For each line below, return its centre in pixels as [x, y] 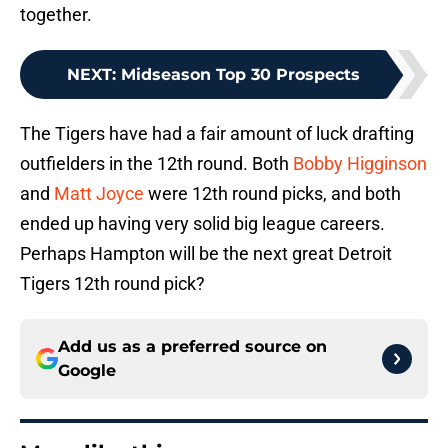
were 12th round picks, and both [272, 194]
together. [56, 15]
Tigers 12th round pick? [112, 284]
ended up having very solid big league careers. [202, 224]
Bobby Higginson [360, 164]
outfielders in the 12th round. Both [156, 164]
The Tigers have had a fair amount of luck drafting [217, 134]
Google [87, 371]
